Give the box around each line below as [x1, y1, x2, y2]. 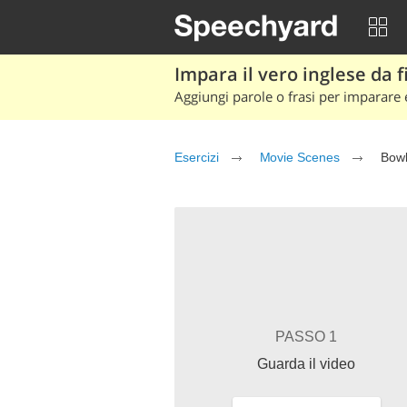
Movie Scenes [259, 150, 340, 164]
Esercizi [174, 150, 219, 164]
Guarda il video [257, 356, 355, 372]
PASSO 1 [275, 329, 337, 344]
